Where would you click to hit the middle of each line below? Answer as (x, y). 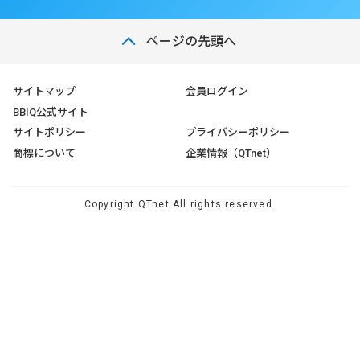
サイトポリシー (49, 133)
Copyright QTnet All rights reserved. (180, 205)
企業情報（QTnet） (231, 153)
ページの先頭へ (191, 42)
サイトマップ (44, 92)
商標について (44, 153)
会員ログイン (217, 92)
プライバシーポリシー (237, 133)
